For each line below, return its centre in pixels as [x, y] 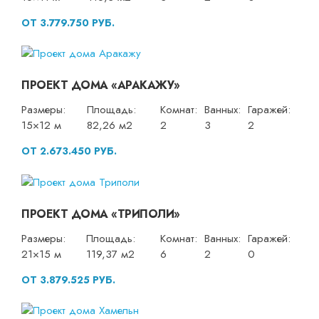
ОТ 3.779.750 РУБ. [68, 22]
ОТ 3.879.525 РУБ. [68, 279]
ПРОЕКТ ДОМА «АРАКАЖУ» [101, 85]
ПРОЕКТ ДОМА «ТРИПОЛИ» [101, 214]
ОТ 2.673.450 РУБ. [69, 151]
